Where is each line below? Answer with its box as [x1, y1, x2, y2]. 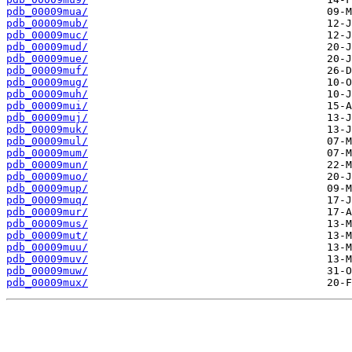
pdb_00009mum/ [6, 147, 88, 159]
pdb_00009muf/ [6, 64, 88, 77]
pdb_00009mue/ [6, 53, 88, 65]
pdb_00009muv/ [6, 253, 88, 266]
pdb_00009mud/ [6, 41, 88, 53]
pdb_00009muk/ [6, 123, 88, 136]
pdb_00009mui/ [6, 100, 88, 112]
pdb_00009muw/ [6, 265, 88, 277]
